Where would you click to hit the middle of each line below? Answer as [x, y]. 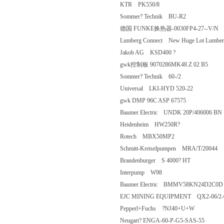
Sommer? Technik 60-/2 [156, 76]
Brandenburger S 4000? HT [161, 160]
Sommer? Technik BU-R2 [159, 16]
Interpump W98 [148, 172]
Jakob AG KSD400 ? [154, 52]
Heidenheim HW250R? [156, 124]
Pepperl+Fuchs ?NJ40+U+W [163, 208]
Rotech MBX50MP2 [153, 136]
